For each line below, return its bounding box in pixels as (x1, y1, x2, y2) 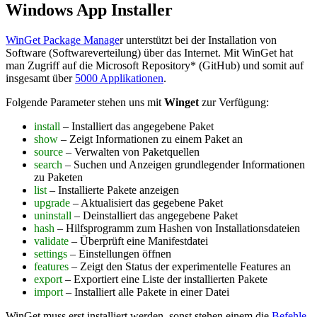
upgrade (34, 196, 70, 209)
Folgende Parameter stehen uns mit (6, 96, 164, 108)
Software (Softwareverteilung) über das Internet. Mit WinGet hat (6, 46, 293, 59)
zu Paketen (34, 171, 83, 183)
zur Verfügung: (199, 96, 269, 108)
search (34, 158, 62, 171)
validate (34, 234, 69, 247)
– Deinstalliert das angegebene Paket (71, 209, 238, 221)
